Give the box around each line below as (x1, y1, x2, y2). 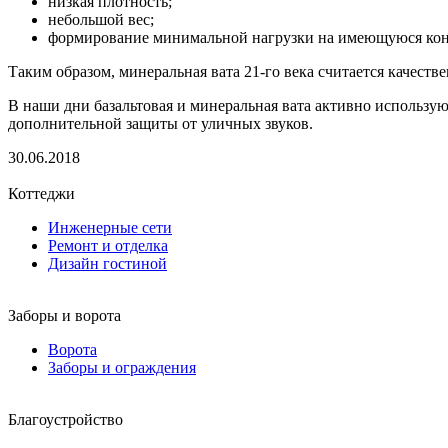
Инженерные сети (48, 218, 172, 236)
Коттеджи (8, 184, 75, 202)
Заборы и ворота (8, 306, 121, 324)
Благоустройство (8, 410, 123, 428)
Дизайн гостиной (48, 254, 167, 272)
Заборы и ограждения (48, 358, 196, 376)
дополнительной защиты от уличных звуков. (8, 114, 313, 132)
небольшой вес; (48, 10, 154, 28)
